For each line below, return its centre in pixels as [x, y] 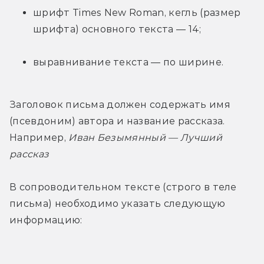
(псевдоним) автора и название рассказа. [117, 121]
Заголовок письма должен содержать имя [120, 104]
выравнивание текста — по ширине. [128, 62]
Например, [39, 137]
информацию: [46, 220]
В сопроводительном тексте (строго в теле [123, 187]
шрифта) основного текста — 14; [117, 29]
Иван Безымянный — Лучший [145, 137]
